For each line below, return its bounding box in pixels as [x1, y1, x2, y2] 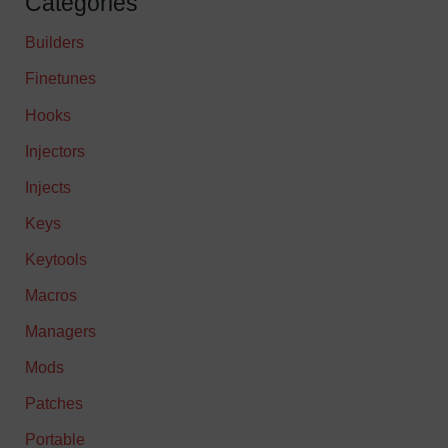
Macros [25, 286, 78, 305]
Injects [25, 177, 72, 196]
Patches [25, 394, 84, 413]
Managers [25, 322, 97, 341]
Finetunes [25, 69, 97, 88]
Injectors [25, 141, 86, 160]
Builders [25, 33, 85, 52]
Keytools [25, 249, 88, 268]
